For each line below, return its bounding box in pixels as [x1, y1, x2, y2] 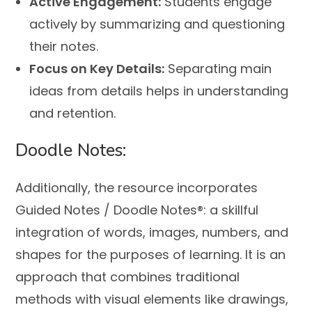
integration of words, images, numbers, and [15, 224, 289, 242]
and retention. [29, 104, 116, 123]
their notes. [29, 38, 99, 56]
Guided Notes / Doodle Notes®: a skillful [15, 201, 259, 219]
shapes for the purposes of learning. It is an [15, 246, 286, 264]
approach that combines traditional [15, 268, 240, 286]
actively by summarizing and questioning [29, 15, 286, 33]
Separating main [164, 60, 272, 78]
